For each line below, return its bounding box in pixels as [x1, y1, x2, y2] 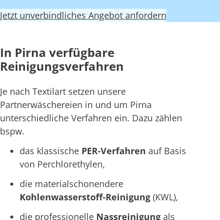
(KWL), [153, 191, 178, 203]
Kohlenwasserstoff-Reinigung [20, 191, 153, 203]
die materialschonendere [20, 177, 123, 190]
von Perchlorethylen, [20, 158, 105, 170]
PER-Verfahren [82, 145, 148, 157]
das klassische [20, 145, 82, 157]
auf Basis [148, 145, 186, 157]
